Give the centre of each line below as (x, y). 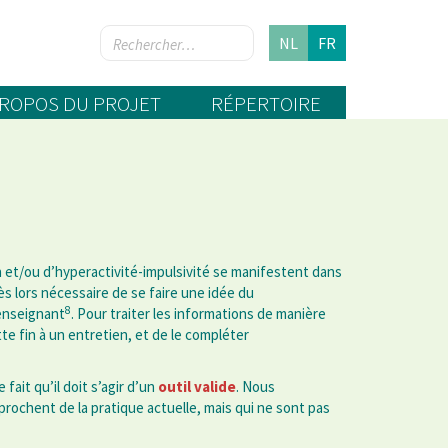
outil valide (197, 387)
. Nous (255, 387)
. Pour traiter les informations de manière (198, 314)
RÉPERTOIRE (266, 104)
